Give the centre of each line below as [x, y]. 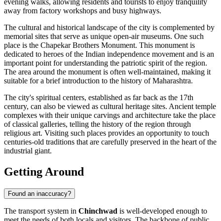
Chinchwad [98, 211]
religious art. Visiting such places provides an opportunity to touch [107, 133]
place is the [22, 45]
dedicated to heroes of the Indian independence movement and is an [109, 54]
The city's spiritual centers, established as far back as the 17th [99, 98]
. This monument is [165, 45]
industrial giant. [28, 151]
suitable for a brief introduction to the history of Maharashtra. [98, 81]
